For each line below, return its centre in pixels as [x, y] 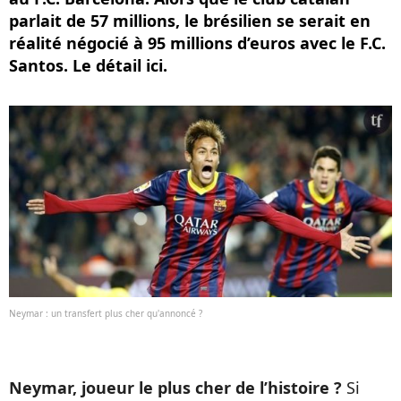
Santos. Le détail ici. [88, 65]
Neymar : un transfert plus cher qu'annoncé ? [106, 313]
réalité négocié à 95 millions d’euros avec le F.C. [197, 43]
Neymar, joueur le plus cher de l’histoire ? [178, 388]
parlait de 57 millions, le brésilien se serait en [190, 21]
